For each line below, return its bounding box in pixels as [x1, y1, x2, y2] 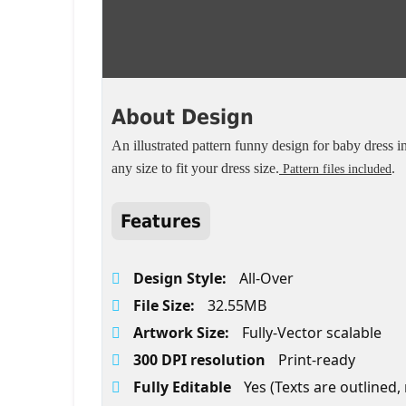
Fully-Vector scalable [242, 323, 382, 343]
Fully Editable [133, 377, 235, 397]
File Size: [133, 295, 198, 315]
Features [121, 210, 201, 232]
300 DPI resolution [133, 350, 269, 370]
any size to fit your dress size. [111, 160, 279, 176]
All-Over [239, 268, 294, 288]
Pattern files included [279, 162, 391, 176]
